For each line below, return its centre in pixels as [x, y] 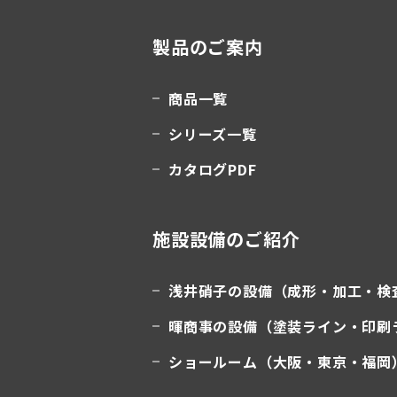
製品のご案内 [208, 47]
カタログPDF [213, 169]
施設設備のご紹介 [226, 239]
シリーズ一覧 [213, 134]
